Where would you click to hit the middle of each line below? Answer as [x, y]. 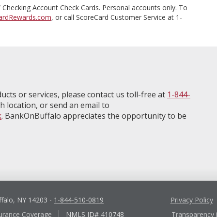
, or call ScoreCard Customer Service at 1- [117, 17]
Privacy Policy [192, 200]
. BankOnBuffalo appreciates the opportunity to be [94, 116]
